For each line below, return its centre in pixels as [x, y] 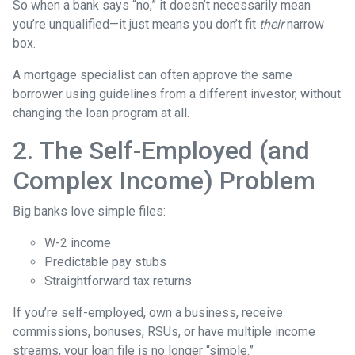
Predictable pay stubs [105, 262]
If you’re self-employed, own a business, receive [148, 313]
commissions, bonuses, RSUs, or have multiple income [164, 332]
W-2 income [78, 243]
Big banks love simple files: [89, 212]
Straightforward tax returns [118, 281]
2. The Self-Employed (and [161, 151]
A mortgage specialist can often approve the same [153, 75]
